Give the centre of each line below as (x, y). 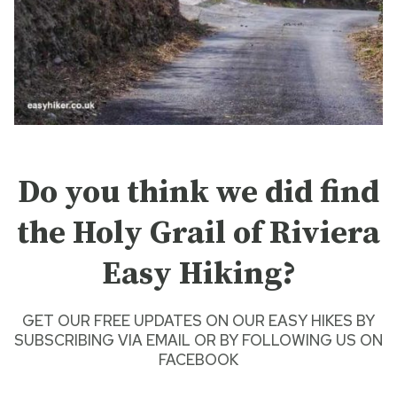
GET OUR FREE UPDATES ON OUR (144, 321)
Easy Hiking (191, 275)
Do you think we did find (198, 193)
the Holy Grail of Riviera (198, 234)
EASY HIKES (309, 321)
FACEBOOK (198, 360)
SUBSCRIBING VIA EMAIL (102, 341)
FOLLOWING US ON (312, 341)
